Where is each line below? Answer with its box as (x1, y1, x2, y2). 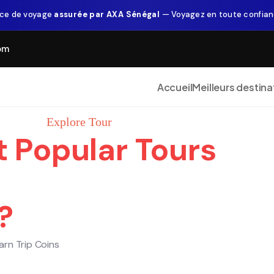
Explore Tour (46, 115, 112, 128)
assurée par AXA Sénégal (54, 9, 160, 20)
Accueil (157, 80, 193, 94)
